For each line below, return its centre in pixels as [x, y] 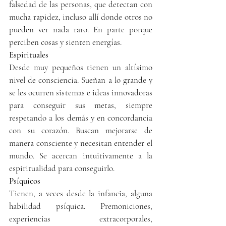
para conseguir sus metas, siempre [81, 105]
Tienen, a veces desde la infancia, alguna [81, 193]
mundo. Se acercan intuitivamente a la [81, 155]
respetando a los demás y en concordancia [81, 118]
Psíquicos [25, 181]
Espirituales [29, 54]
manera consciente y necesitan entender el [81, 143]
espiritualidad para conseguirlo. [62, 168]
